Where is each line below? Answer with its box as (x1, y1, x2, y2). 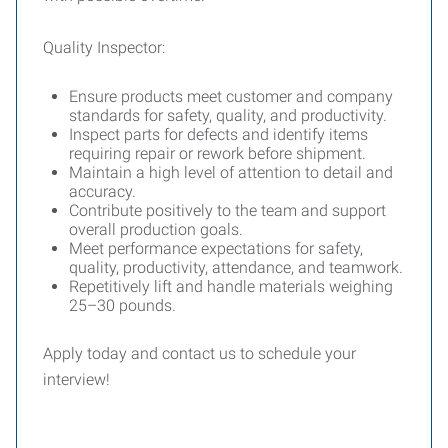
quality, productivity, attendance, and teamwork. (69, 258, 403, 277)
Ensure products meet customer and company (69, 87, 393, 106)
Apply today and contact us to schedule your (43, 344, 356, 363)
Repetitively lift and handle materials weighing (69, 277, 393, 296)
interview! (43, 370, 110, 389)
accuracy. (69, 182, 136, 201)
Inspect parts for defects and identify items (69, 125, 368, 144)
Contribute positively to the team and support (69, 201, 386, 220)
